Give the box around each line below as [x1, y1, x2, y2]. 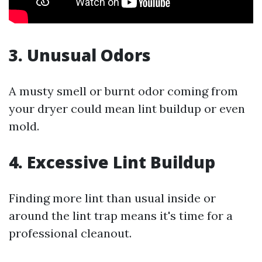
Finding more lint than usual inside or [9, 191, 216, 205]
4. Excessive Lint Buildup [9, 151, 215, 173]
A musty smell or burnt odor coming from [9, 84, 238, 98]
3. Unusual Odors [9, 44, 151, 66]
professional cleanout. [9, 226, 132, 240]
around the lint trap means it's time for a [9, 208, 233, 223]
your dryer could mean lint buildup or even [9, 101, 245, 116]
